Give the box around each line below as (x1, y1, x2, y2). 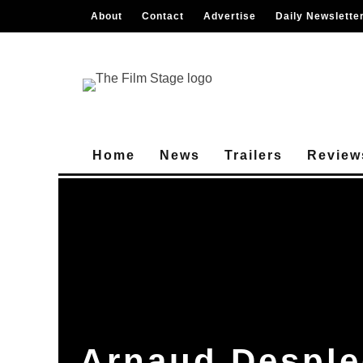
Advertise (203, 11, 256, 22)
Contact (142, 11, 184, 22)
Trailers (224, 148, 283, 162)
